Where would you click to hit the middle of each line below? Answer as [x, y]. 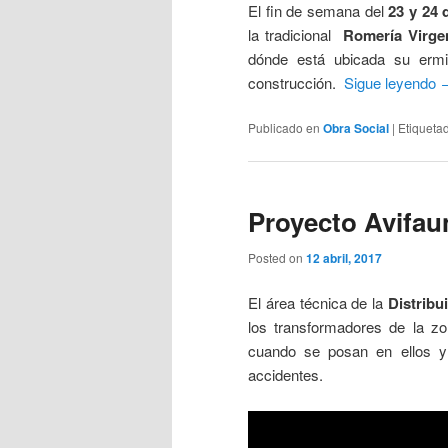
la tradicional [296, 34]
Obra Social [356, 128]
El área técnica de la [318, 302]
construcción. [296, 82]
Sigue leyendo [392, 82]
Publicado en [284, 128]
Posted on [277, 257]
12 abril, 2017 [344, 257]
